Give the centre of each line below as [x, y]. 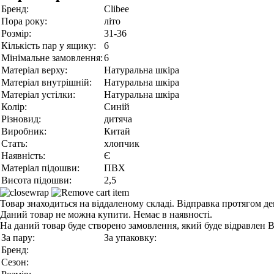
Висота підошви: [36, 180]
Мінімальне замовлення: [52, 58]
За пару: [18, 238]
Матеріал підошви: [40, 168]
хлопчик [122, 143]
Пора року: [24, 21]
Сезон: [15, 262]
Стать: [14, 143]
